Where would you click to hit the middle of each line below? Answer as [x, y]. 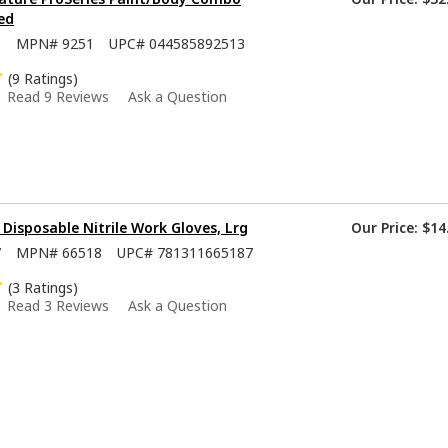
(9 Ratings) [43, 79]
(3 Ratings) [43, 288]
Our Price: [384, 228]
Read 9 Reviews [58, 97]
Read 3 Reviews [58, 306]
